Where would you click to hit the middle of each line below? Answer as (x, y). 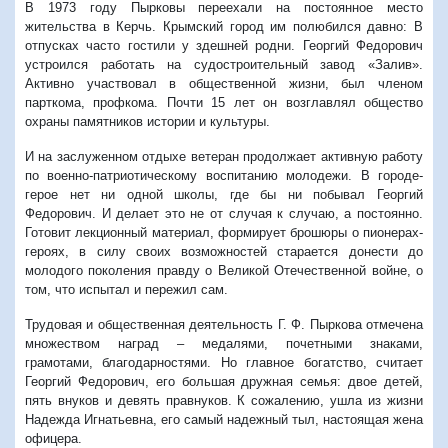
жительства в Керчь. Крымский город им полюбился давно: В (224, 27)
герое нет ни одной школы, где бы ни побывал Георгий (224, 195)
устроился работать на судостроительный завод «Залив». (224, 65)
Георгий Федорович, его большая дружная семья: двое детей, (224, 382)
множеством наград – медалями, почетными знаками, (224, 344)
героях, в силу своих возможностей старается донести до (224, 252)
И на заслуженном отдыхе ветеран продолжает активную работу (224, 157)
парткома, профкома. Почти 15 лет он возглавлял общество (224, 103)
